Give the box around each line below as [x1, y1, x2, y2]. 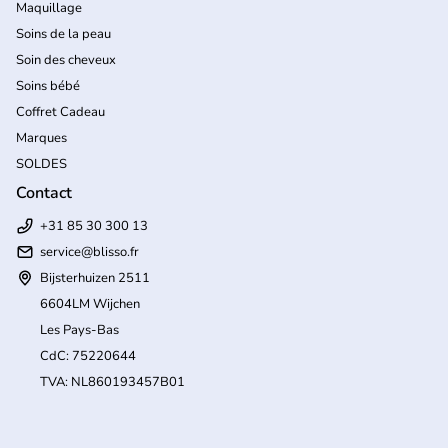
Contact [16, 181, 72, 204]
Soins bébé [16, 76, 80, 95]
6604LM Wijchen [40, 294, 140, 313]
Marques [16, 128, 67, 147]
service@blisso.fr [40, 242, 139, 261]
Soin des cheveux [16, 50, 116, 69]
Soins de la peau [16, 24, 111, 43]
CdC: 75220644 [40, 346, 136, 365]
